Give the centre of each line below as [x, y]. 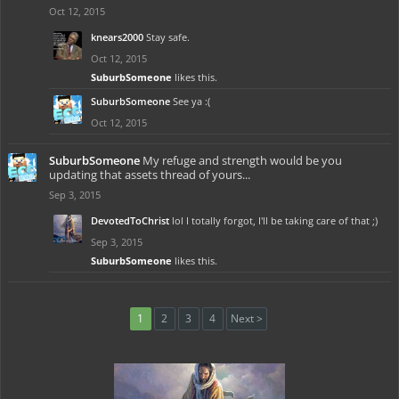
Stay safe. [168, 37]
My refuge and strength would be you [242, 160]
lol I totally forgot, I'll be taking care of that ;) [275, 220]
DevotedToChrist [130, 220]
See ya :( [191, 101]
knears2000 [117, 37]
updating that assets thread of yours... [150, 175]
